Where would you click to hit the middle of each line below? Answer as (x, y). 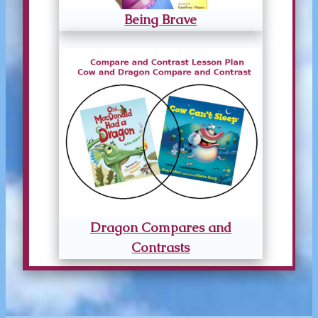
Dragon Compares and (160, 227)
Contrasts (161, 247)
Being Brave (161, 19)
